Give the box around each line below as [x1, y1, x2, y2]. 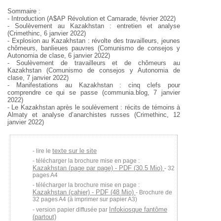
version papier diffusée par [36, 206, 109, 213]
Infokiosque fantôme [109, 206, 167, 213]
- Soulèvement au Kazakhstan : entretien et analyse [7, 22, 180, 30]
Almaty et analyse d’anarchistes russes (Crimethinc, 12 [7, 111, 180, 118]
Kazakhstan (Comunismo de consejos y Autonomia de [7, 67, 180, 74]
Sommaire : [7, 7, 40, 15]
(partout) [33, 213, 56, 220]
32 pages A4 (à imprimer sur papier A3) [33, 196, 137, 203]
